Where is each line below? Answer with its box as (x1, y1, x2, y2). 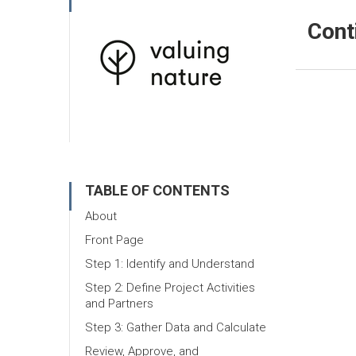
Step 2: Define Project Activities (85, 280, 255, 295)
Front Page (85, 232, 144, 247)
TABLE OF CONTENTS (85, 181, 230, 199)
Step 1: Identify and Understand (85, 256, 254, 271)
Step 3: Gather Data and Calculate (85, 319, 266, 335)
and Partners (85, 296, 153, 311)
